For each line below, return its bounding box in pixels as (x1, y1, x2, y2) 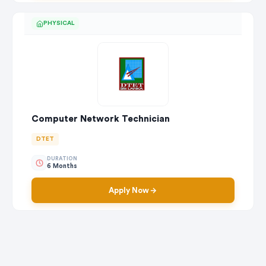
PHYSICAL (43, 20, 74, 27)
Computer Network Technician (31, 115, 170, 124)
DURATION (47, 156, 77, 161)
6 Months (47, 162, 77, 169)
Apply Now (109, 186, 149, 195)
